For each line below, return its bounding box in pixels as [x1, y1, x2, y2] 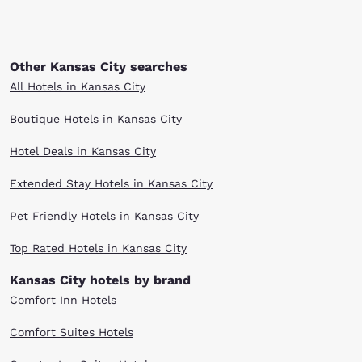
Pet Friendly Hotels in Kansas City [10, 209, 199, 222]
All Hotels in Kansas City [10, 80, 145, 93]
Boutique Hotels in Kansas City [10, 112, 182, 125]
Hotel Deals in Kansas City [10, 145, 156, 158]
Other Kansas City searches [10, 59, 187, 74]
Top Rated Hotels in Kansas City [10, 242, 187, 255]
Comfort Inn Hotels [10, 293, 116, 306]
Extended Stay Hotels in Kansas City [10, 177, 213, 190]
